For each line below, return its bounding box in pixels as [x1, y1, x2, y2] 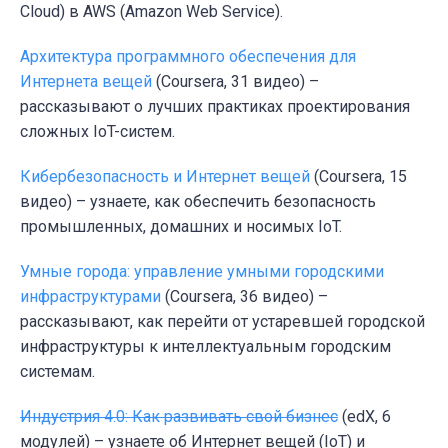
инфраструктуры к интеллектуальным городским [20, 336, 391, 356]
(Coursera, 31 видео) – [152, 71, 319, 91]
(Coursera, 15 [310, 166, 407, 186]
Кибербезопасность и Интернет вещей [20, 166, 310, 186]
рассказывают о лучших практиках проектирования [20, 96, 410, 116]
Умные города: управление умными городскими [20, 261, 384, 281]
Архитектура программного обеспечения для [20, 46, 356, 66]
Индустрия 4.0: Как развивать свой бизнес [20, 406, 338, 426]
